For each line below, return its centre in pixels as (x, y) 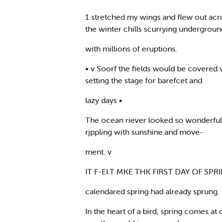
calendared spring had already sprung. (152, 191)
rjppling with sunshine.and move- (144, 132)
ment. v (98, 151)
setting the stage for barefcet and (144, 80)
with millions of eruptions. (131, 48)
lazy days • (104, 100)
